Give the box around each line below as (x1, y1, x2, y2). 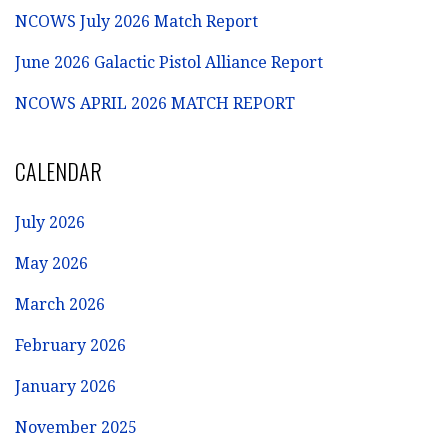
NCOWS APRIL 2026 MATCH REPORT (15, 93, 295, 113)
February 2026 (15, 335, 126, 355)
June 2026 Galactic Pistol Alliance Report (15, 52, 323, 72)
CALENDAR (15, 154, 102, 187)
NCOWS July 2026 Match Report (15, 11, 258, 31)
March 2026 (15, 294, 105, 314)
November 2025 (15, 417, 137, 437)
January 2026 (15, 376, 116, 396)
